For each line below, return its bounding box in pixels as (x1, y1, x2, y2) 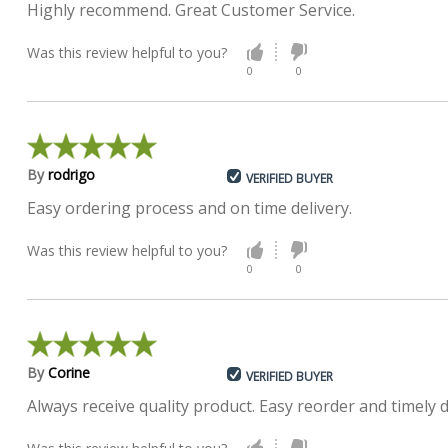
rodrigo (48, 164, 96, 184)
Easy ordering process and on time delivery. (27, 196, 353, 219)
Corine (48, 362, 91, 382)
